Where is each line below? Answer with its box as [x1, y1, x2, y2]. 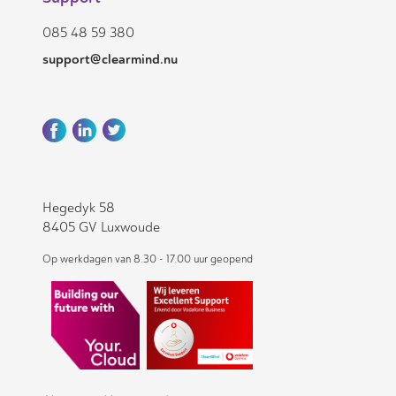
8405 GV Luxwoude [42, 219, 160, 236]
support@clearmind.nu [42, 50, 178, 69]
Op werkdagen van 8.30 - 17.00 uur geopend [42, 253, 253, 266]
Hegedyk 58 [42, 200, 115, 217]
